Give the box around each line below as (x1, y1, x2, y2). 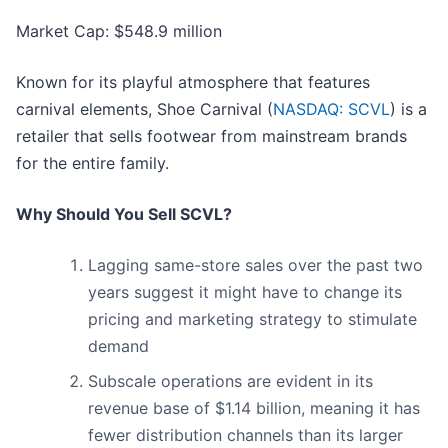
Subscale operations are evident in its (88, 371, 373, 392)
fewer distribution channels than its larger (88, 425, 403, 446)
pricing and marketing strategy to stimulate (88, 309, 417, 330)
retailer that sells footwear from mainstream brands (16, 126, 407, 147)
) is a (390, 99, 427, 120)
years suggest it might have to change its (88, 282, 402, 303)
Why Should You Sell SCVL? (16, 204, 232, 225)
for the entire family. (16, 153, 169, 174)
